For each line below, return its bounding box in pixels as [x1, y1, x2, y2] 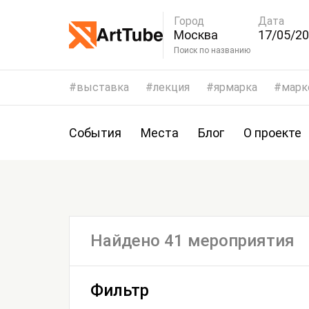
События [69, 126, 121, 140]
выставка [77, 81, 129, 94]
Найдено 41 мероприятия [90, 231, 295, 250]
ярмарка [214, 81, 257, 94]
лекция [153, 81, 190, 94]
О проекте [243, 126, 301, 140]
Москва [174, 27, 218, 42]
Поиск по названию [211, 45, 250, 55]
